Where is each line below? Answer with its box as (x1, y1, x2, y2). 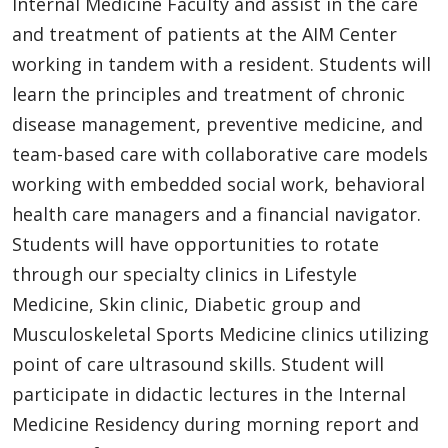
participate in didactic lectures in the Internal (12, 381, 406, 406)
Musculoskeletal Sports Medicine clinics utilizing (12, 321, 429, 346)
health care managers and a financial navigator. (12, 201, 421, 226)
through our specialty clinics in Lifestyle (12, 261, 357, 286)
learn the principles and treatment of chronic (12, 81, 405, 106)
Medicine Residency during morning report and (12, 411, 419, 436)
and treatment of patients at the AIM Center (12, 21, 397, 46)
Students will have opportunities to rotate (12, 231, 379, 256)
